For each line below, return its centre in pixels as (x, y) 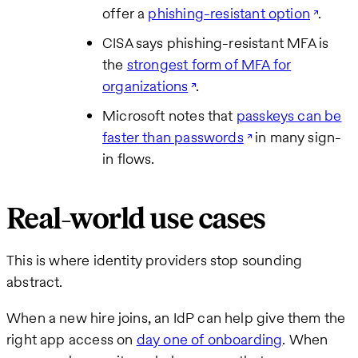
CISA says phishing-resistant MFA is (216, 42)
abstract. (35, 281)
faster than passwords (173, 137)
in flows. (129, 158)
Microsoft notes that (169, 115)
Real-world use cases (136, 219)
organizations (145, 86)
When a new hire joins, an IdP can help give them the (176, 317)
